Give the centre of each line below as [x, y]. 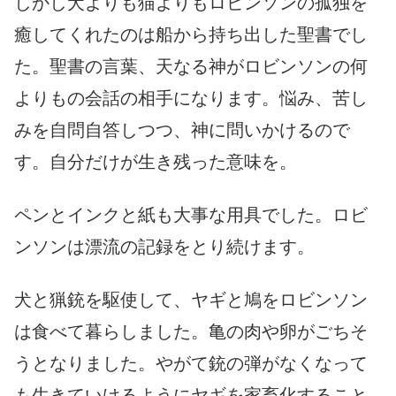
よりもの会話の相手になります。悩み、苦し [191, 98]
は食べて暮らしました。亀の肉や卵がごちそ [191, 331]
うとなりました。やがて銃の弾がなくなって [191, 363]
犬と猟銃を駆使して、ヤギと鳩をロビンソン [191, 299]
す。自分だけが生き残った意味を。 [156, 161]
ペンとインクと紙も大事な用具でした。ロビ [191, 214]
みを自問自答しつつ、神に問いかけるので [182, 129]
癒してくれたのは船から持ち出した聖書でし [191, 34]
